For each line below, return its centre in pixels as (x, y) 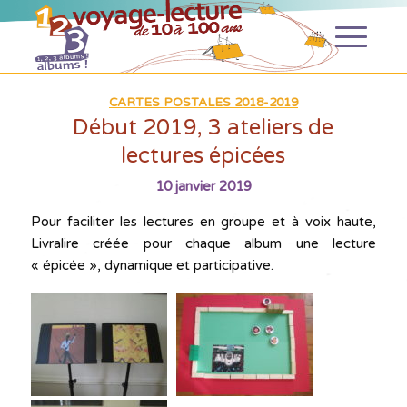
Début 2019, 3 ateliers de (203, 128)
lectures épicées (203, 156)
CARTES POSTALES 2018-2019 (203, 103)
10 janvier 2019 (203, 186)
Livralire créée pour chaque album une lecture (203, 243)
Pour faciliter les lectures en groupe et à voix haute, (203, 222)
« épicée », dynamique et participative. (152, 265)
